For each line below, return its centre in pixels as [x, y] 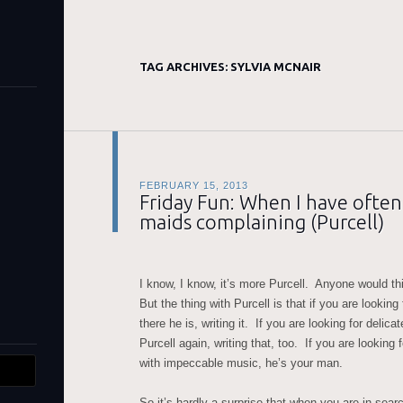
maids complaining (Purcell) [262, 222]
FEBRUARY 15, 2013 [194, 185]
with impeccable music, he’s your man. [241, 363]
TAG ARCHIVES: [185, 67]
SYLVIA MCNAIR [276, 67]
